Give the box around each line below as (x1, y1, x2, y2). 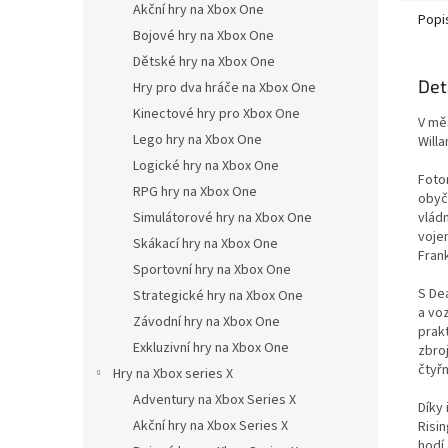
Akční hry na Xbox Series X (133, 416, 288, 436)
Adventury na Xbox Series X (133, 390, 296, 410)
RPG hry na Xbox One (133, 182, 257, 202)
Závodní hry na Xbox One (133, 312, 280, 332)
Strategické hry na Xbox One (133, 286, 303, 306)
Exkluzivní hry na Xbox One (133, 338, 289, 358)
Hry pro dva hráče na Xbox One (133, 78, 316, 98)
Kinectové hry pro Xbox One (133, 104, 300, 124)
